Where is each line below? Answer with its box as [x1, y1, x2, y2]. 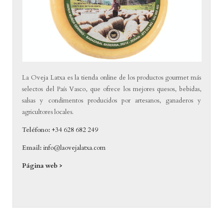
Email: [22, 143, 42, 153]
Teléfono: [22, 125, 52, 135]
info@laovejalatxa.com [43, 143, 106, 153]
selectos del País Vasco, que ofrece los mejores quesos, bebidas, [22, 85, 201, 94]
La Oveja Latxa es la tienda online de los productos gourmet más [22, 73, 201, 83]
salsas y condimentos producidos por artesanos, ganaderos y [22, 96, 201, 106]
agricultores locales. [22, 108, 74, 117]
